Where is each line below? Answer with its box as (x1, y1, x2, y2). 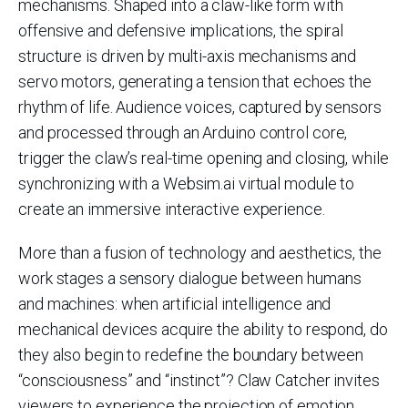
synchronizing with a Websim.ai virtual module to (18, 174, 355, 193)
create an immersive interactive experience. (18, 199, 325, 219)
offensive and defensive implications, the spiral (18, 21, 344, 40)
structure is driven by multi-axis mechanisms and (18, 46, 357, 66)
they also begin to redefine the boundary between (18, 345, 364, 364)
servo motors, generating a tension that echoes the (18, 72, 372, 91)
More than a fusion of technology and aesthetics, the (18, 243, 382, 262)
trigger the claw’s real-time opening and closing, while (18, 148, 389, 168)
